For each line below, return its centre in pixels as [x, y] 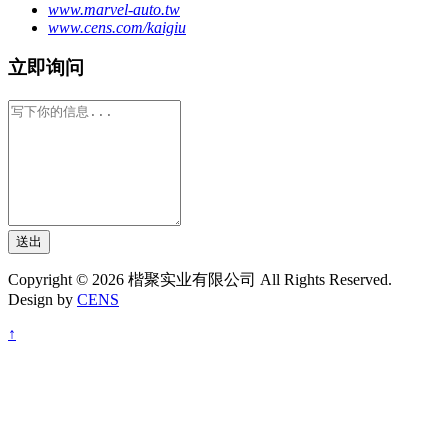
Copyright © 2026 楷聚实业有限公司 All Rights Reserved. [200, 280]
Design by [42, 300]
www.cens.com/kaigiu [117, 27]
